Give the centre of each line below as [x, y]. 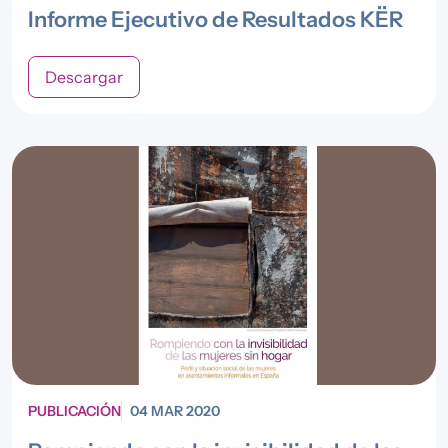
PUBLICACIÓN [74, 410]
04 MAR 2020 [175, 410]
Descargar [84, 77]
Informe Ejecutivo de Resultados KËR [215, 19]
